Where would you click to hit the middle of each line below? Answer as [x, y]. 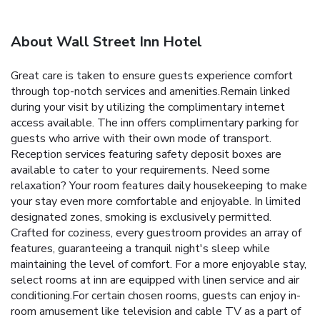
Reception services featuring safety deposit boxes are [146, 155]
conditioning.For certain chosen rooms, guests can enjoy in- [156, 296]
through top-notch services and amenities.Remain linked [150, 92]
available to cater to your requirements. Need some [140, 170]
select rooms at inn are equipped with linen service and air [155, 280]
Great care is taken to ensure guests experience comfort [152, 76]
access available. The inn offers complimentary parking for [155, 123]
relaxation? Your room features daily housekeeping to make [159, 186]
